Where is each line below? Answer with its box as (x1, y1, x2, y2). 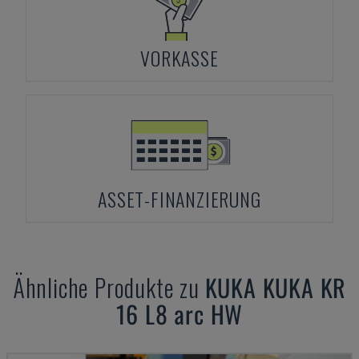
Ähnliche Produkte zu (12, 269, 205, 305)
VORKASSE (140, 43, 219, 72)
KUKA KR (262, 269, 347, 305)
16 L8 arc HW (115, 296, 244, 332)
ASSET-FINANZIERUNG (98, 184, 261, 213)
